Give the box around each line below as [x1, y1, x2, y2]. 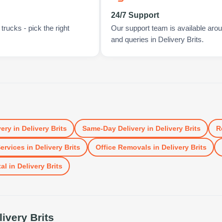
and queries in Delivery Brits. [111, 36, 204, 44]
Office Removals [95, 143, 151, 151]
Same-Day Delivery [82, 124, 145, 132]
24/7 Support [111, 11, 159, 19]
